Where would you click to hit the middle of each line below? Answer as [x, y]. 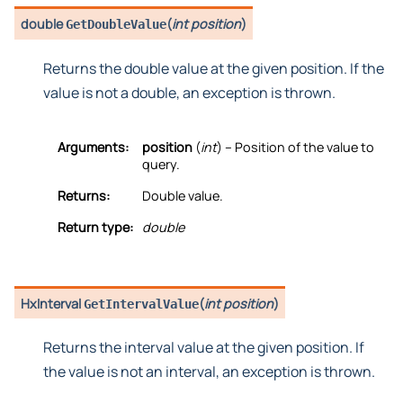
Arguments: [93, 147]
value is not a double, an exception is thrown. [189, 92]
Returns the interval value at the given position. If [204, 348]
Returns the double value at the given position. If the [214, 68]
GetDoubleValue [116, 25]
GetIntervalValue [142, 304]
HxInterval [53, 303]
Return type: [95, 227]
